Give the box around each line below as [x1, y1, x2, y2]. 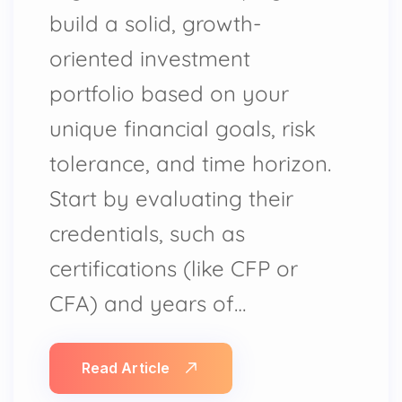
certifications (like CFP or [49, 254, 298, 282]
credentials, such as [49, 219, 245, 247]
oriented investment [49, 44, 250, 72]
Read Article [82, 358, 170, 377]
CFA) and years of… [49, 289, 246, 317]
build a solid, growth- [49, 9, 261, 37]
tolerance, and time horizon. [49, 149, 331, 177]
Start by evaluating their [49, 184, 293, 212]
